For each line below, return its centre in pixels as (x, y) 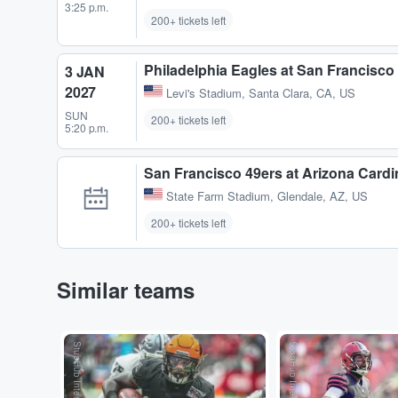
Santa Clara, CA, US (302, 92)
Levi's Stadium (204, 92)
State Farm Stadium (218, 195)
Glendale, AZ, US (322, 195)
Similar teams (126, 289)
